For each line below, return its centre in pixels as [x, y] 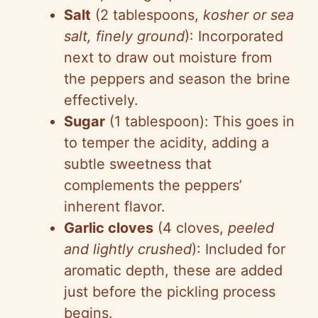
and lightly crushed [128, 249]
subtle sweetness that [138, 164]
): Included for [238, 249]
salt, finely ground [124, 36]
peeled [251, 227]
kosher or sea [248, 15]
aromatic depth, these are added [173, 270]
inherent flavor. [115, 206]
